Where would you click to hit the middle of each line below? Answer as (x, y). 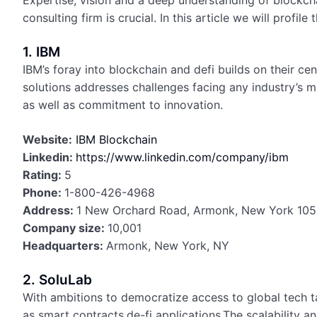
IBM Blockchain (116, 139)
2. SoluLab (57, 280)
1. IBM (41, 52)
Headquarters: (64, 246)
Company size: (65, 228)
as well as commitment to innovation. (123, 105)
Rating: (44, 175)
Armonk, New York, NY (168, 246)
